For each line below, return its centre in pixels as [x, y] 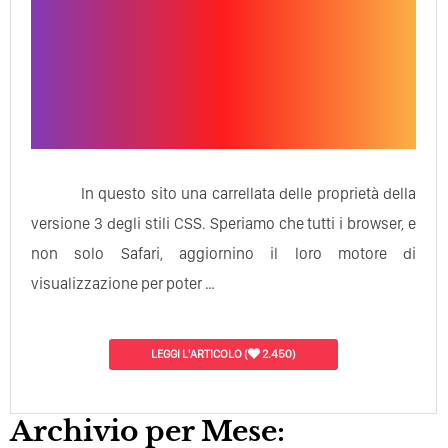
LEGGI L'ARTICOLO [197, 353]
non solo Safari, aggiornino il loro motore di [224, 253]
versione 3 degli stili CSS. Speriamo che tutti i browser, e [224, 223]
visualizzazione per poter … [123, 283]
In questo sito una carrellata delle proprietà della [249, 193]
